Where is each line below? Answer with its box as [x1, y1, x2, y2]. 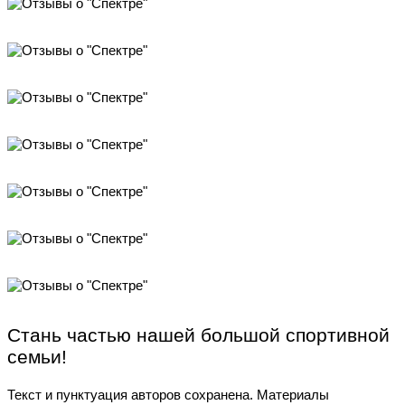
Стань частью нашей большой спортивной [7, 324, 390, 345]
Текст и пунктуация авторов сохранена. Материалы [7, 386, 329, 402]
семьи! [7, 345, 67, 367]
